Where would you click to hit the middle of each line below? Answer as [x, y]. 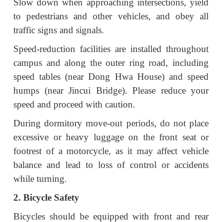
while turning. [40, 178]
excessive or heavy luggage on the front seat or [111, 137]
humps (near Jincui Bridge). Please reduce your [111, 90]
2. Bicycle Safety [46, 197]
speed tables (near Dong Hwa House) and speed [111, 76]
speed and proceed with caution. [74, 104]
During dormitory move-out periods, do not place [111, 123]
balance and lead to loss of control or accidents [111, 165]
